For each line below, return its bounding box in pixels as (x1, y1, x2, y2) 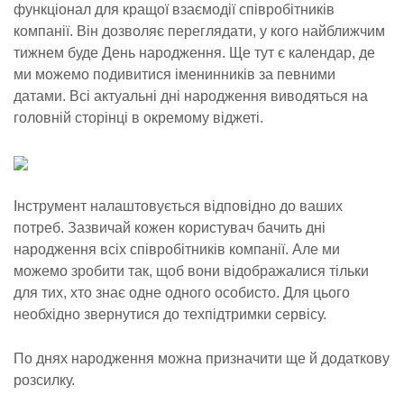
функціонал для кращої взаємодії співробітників (14, 2, 335, 17)
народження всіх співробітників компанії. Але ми (14, 242, 340, 257)
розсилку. (14, 372, 75, 388)
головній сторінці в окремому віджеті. (14, 110, 263, 125)
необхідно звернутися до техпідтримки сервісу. (14, 307, 326, 322)
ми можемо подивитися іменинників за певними (14, 67, 335, 82)
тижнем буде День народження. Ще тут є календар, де (14, 45, 375, 60)
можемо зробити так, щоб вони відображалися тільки (14, 263, 369, 279)
